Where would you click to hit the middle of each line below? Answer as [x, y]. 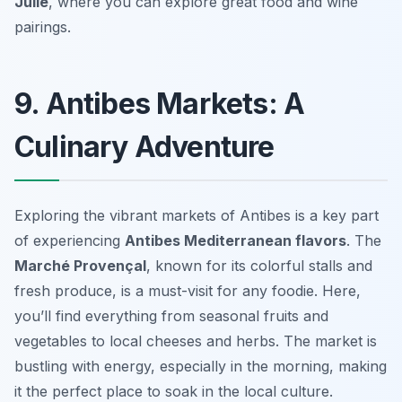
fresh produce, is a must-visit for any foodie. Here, [188, 291]
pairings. [43, 27]
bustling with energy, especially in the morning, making [201, 367]
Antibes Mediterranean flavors [236, 241]
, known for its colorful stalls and [259, 266]
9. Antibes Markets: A [160, 104]
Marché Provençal [80, 266]
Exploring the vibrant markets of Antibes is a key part [197, 216]
